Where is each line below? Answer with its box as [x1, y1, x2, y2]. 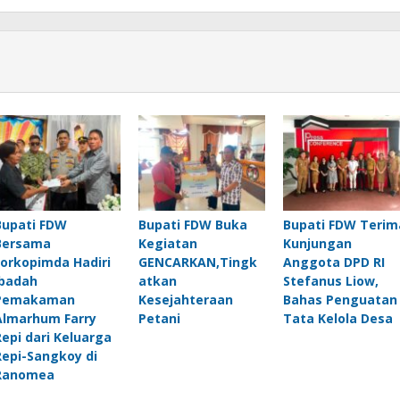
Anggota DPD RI [282, 253, 385, 271]
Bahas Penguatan [282, 290, 397, 308]
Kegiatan [137, 234, 197, 252]
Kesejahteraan [137, 290, 233, 308]
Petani [137, 309, 180, 327]
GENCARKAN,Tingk [137, 253, 257, 271]
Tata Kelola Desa [282, 309, 393, 327]
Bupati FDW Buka [137, 215, 247, 233]
